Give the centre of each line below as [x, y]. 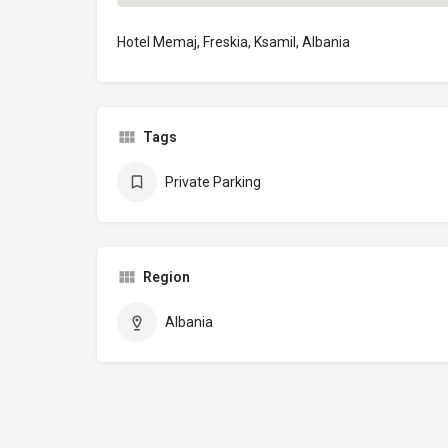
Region [166, 277]
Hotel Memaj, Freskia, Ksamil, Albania [233, 42]
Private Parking [213, 182]
